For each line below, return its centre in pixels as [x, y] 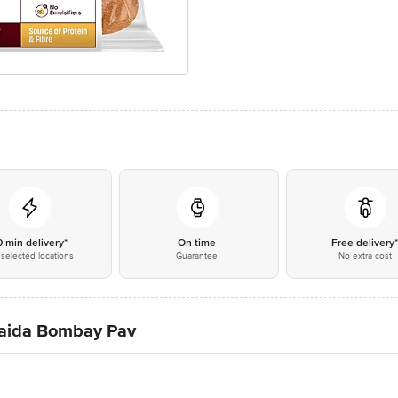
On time [197, 243]
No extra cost [365, 256]
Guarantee [197, 256]
